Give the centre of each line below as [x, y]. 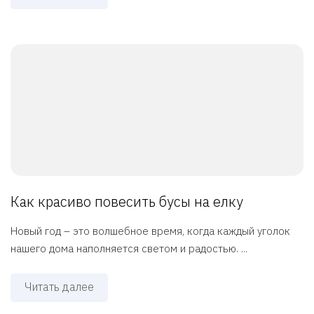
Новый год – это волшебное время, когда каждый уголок [150, 231]
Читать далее [59, 287]
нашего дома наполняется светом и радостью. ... [129, 249]
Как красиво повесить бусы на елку [127, 202]
